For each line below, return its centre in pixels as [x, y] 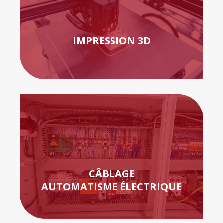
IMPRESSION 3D [111, 40]
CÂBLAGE [111, 173]
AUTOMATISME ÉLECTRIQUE [111, 186]
